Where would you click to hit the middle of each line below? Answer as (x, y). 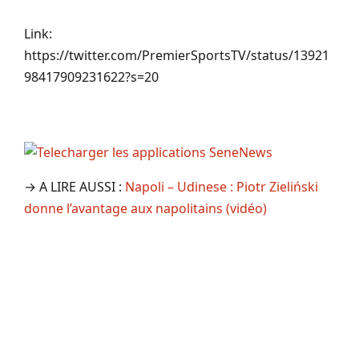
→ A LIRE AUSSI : (75, 186)
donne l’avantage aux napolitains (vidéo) (145, 208)
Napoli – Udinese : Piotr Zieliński (222, 186)
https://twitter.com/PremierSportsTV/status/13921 (177, 55)
